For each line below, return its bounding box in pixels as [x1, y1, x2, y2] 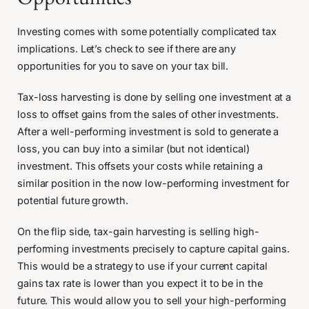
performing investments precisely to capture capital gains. [17, 242, 290, 255]
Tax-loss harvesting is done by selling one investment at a [17, 90, 292, 103]
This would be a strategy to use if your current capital [17, 259, 268, 272]
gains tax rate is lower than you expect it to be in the [17, 277, 263, 290]
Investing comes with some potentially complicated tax [17, 25, 277, 38]
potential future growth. [17, 194, 131, 207]
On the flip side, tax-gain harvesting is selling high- [17, 225, 259, 238]
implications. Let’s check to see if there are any [17, 42, 237, 55]
